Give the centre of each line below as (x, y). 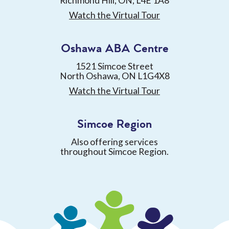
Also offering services (114, 142)
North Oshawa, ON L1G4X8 (114, 76)
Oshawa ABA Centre (114, 49)
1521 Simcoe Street (114, 66)
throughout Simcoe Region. (114, 151)
